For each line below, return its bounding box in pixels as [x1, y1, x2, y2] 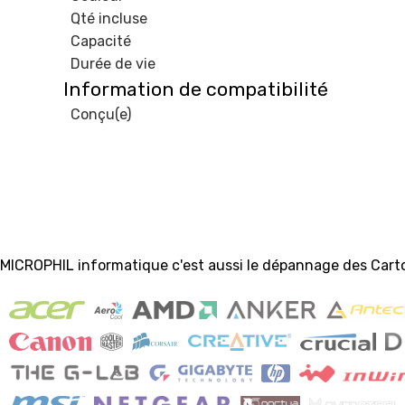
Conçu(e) [71, 105, 131, 123]
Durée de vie [71, 54, 155, 72]
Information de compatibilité [63, 77, 328, 100]
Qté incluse [71, 9, 147, 27]
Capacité [71, 32, 131, 50]
